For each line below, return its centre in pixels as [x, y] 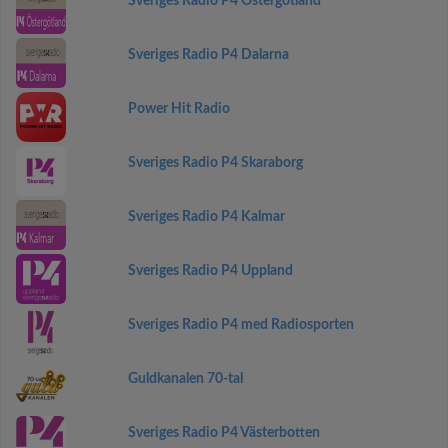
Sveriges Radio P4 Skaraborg [215, 163]
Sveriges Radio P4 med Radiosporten [240, 325]
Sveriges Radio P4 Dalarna [208, 55]
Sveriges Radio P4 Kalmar [206, 217]
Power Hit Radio [178, 109]
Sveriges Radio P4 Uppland [210, 271]
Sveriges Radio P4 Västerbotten [223, 433]
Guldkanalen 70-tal [185, 379]
